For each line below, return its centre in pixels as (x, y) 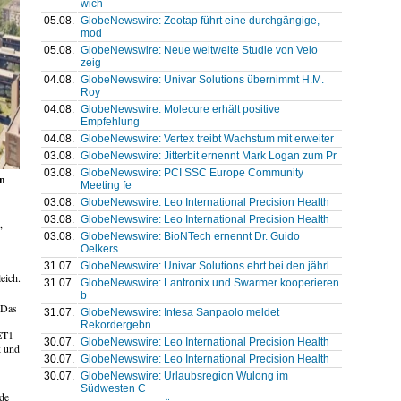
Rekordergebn (115, 324)
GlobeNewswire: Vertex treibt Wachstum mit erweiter (207, 138)
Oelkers (99, 248)
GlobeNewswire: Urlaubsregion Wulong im (184, 375)
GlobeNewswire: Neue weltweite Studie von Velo (199, 50)
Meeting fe (106, 185)
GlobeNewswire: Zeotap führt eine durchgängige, (200, 20)
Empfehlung (110, 121)
